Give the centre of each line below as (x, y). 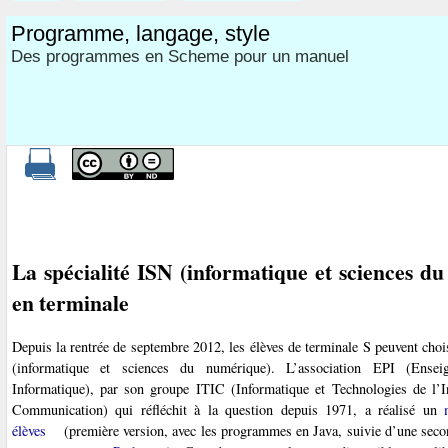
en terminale (70, 302)
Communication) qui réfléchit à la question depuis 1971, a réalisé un (228, 409)
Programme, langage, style (140, 33)
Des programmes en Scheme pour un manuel (179, 56)
